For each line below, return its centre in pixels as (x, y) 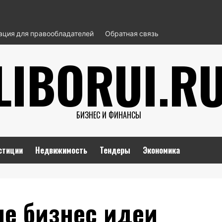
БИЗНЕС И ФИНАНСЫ (109, 115)
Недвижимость (61, 150)
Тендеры (115, 150)
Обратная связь (132, 33)
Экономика (161, 150)
